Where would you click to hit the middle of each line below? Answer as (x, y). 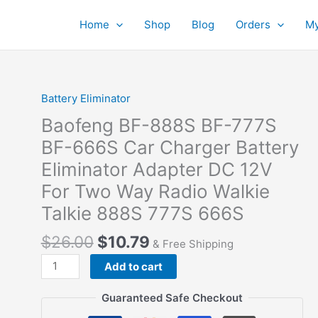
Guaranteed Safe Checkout (172, 297)
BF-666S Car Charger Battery (170, 147)
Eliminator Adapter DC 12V (157, 169)
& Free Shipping (193, 244)
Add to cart (134, 266)
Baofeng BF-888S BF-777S (159, 125)
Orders (253, 24)
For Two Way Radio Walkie (155, 191)
